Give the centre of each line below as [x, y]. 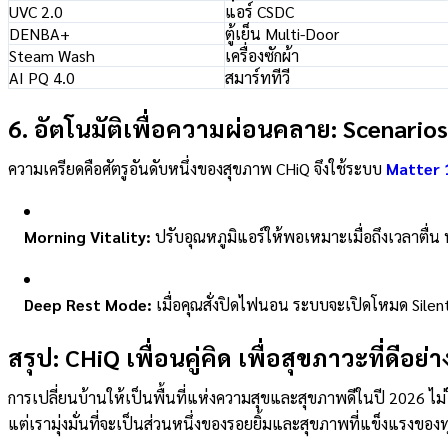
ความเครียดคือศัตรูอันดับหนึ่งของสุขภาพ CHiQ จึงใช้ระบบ [195, 169]
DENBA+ [39, 34]
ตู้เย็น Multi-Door [282, 34]
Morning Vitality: [87, 237]
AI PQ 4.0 [42, 78]
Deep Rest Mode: [88, 305]
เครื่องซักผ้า [262, 56]
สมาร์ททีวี [257, 78]
